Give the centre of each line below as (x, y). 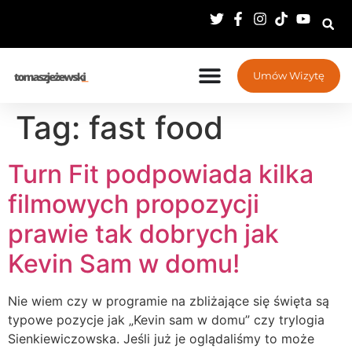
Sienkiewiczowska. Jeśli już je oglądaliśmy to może (161, 339)
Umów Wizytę (289, 75)
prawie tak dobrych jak (143, 234)
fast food (156, 128)
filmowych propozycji (134, 204)
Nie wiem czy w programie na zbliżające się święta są (169, 301)
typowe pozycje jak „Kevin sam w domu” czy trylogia (166, 320)
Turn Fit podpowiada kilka (161, 174)
